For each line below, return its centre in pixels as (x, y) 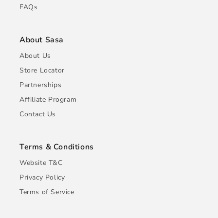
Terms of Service (47, 192)
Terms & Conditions (57, 147)
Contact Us (38, 114)
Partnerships (41, 85)
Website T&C (41, 163)
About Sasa (42, 40)
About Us (35, 56)
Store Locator (42, 70)
